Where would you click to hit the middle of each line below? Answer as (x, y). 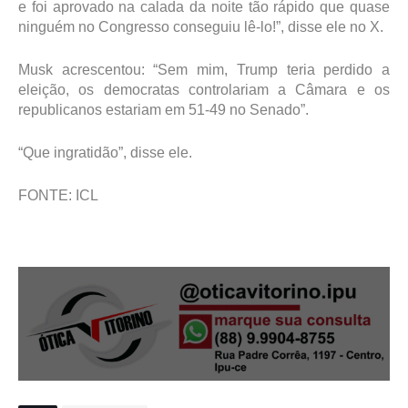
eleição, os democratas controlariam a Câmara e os (204, 89)
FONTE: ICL (58, 195)
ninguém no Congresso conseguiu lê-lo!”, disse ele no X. (201, 26)
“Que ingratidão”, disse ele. (105, 152)
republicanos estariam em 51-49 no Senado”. (163, 109)
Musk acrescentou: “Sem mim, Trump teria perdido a (204, 69)
